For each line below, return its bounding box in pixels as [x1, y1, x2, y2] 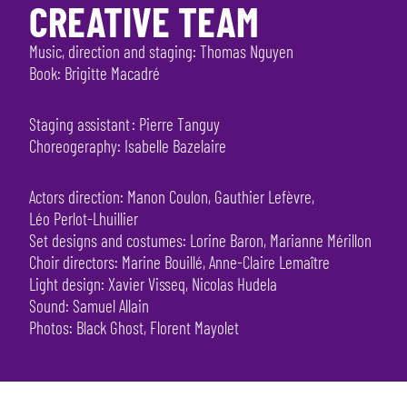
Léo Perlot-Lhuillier [29, 208, 138, 230]
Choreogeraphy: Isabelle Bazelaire [29, 135, 226, 157]
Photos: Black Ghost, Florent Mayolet [29, 317, 239, 339]
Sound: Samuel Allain [29, 295, 149, 317]
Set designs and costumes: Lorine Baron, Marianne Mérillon [29, 230, 372, 252]
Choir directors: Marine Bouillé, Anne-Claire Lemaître [29, 252, 330, 273]
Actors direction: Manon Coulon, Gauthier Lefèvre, [29, 186, 314, 208]
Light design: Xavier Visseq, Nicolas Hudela [29, 273, 277, 295]
